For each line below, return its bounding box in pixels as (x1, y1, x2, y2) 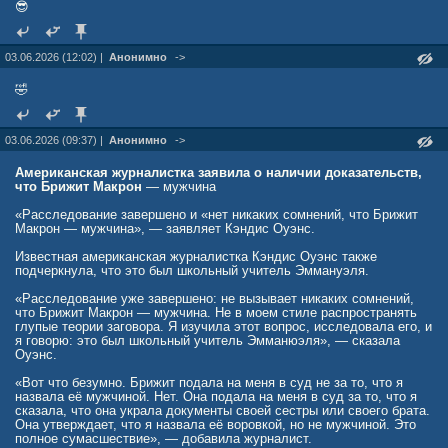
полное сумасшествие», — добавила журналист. (15, 431, 312, 446)
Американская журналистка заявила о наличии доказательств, (15, 165, 422, 180)
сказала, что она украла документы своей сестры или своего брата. (15, 403, 430, 418)
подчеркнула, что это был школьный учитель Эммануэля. (15, 263, 369, 278)
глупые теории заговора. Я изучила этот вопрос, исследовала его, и (15, 319, 432, 334)
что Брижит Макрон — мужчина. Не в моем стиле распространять (15, 305, 417, 320)
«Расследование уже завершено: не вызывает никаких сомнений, (15, 291, 414, 306)
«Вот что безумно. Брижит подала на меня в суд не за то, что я (15, 375, 403, 390)
